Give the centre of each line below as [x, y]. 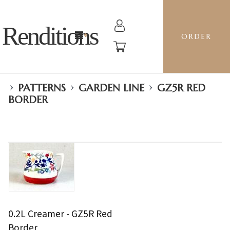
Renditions [50, 36]
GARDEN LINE [111, 88]
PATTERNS [42, 88]
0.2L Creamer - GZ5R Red [60, 214]
